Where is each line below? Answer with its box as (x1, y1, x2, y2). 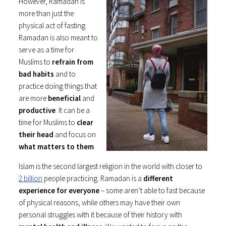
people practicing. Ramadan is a (42, 174, 144, 184)
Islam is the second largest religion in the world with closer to (19, 161, 203, 172)
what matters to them (19, 142, 94, 152)
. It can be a (55, 105, 90, 116)
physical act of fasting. (19, 21, 87, 31)
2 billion (19, 174, 43, 184)
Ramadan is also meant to (19, 33, 98, 43)
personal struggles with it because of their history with (19, 210, 183, 220)
